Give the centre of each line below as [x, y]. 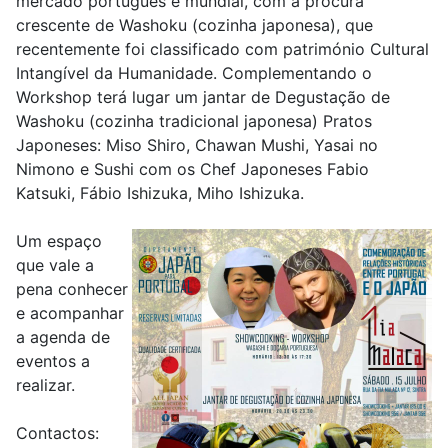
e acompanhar [70, 313]
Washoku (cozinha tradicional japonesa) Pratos [194, 121]
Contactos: [57, 433]
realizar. [45, 385]
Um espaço [59, 241]
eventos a [53, 361]
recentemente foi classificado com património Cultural [222, 49]
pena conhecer [72, 289]
